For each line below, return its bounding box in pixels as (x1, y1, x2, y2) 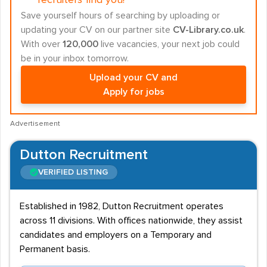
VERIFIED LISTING (38, 168, 108, 176)
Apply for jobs (103, 87, 164, 97)
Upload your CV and (89, 73, 178, 82)
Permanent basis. (20, 244, 90, 254)
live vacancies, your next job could (98, 39, 240, 49)
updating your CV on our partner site (21, 25, 173, 35)
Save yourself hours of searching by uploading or (21, 11, 220, 20)
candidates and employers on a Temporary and (20, 230, 212, 240)
